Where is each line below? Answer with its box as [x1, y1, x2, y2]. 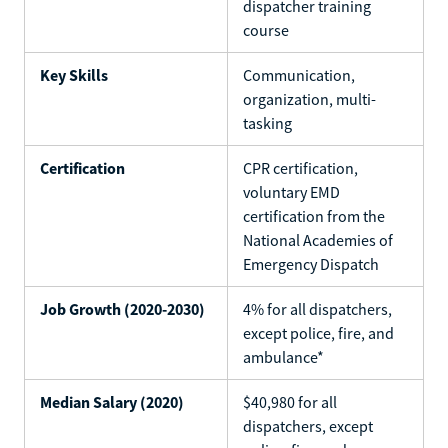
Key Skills [40, 64, 108, 85]
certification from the [243, 205, 385, 226]
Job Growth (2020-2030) [40, 298, 205, 319]
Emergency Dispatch [243, 253, 379, 274]
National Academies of [243, 229, 393, 250]
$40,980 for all [243, 391, 337, 412]
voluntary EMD [243, 181, 340, 202]
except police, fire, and [243, 322, 394, 343]
